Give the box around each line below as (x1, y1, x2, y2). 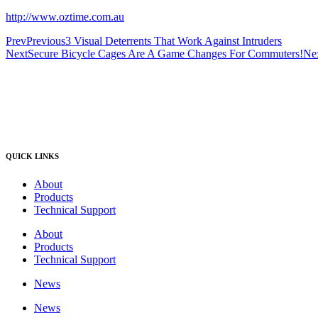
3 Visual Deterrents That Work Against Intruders (65, 34, 282, 47)
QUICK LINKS (6, 151, 59, 160)
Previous (26, 34, 65, 47)
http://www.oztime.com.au (6, 10, 124, 23)
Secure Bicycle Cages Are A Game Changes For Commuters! (28, 47, 303, 60)
